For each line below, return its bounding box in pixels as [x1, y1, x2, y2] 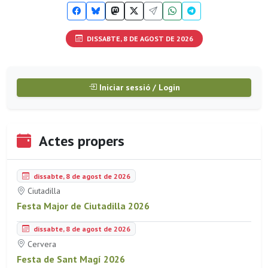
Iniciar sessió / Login [96, 81, 180, 93]
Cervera [25, 238, 56, 249]
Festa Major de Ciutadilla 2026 [17, 200, 150, 212]
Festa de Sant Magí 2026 [17, 252, 125, 265]
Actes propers [36, 131, 124, 150]
